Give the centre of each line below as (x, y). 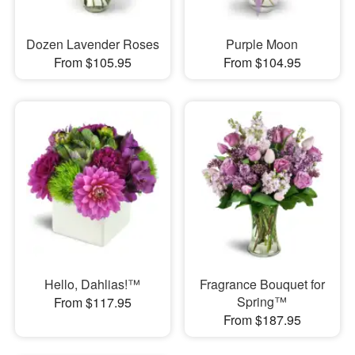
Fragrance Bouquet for (262, 284)
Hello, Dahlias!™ (93, 284)
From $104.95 (262, 62)
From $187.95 (262, 320)
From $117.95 (92, 302)
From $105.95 (92, 62)
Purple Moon (262, 44)
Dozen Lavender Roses (92, 44)
